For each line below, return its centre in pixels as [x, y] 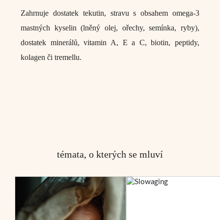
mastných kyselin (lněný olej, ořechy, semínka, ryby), [110, 28]
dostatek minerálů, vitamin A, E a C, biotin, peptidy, [110, 42]
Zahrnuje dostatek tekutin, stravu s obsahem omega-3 [110, 13]
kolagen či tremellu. [53, 57]
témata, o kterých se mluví [110, 154]
